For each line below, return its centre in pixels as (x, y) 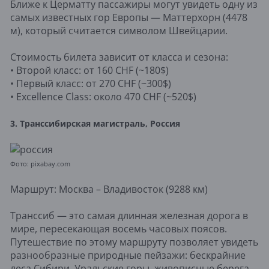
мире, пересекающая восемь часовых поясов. (119, 228)
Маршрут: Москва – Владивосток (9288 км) (109, 189)
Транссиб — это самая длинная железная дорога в (129, 215)
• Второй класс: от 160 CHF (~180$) (89, 70)
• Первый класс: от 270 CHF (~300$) (91, 83)
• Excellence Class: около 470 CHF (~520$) (103, 96)
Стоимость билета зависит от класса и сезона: (119, 57)
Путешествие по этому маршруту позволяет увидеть (134, 242)
